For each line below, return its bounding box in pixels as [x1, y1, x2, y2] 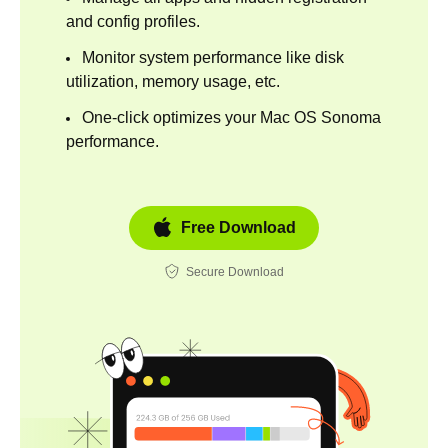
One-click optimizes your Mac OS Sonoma [82, 108, 381, 126]
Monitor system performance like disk [82, 48, 344, 66]
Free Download [180, 218, 296, 236]
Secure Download [186, 264, 284, 279]
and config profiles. [66, 12, 200, 30]
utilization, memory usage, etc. [66, 72, 280, 90]
